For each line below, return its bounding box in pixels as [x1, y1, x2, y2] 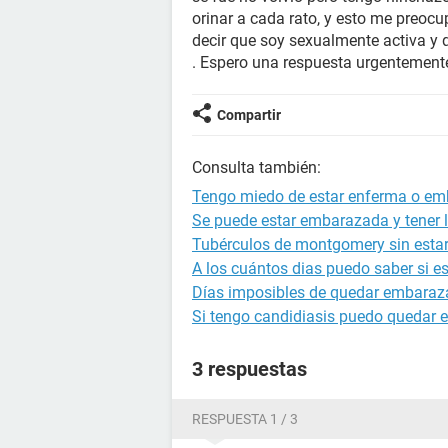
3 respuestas [192, 357, 307, 381]
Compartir [217, 107, 281, 123]
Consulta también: [192, 158, 321, 177]
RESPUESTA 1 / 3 [192, 411, 298, 427]
